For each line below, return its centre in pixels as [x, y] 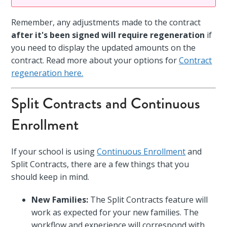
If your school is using [54, 151]
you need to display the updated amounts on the [104, 47]
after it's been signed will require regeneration [108, 35]
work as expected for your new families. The [115, 212]
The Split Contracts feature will [148, 199]
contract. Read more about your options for [95, 60]
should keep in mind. [50, 177]
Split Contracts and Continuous [106, 103]
